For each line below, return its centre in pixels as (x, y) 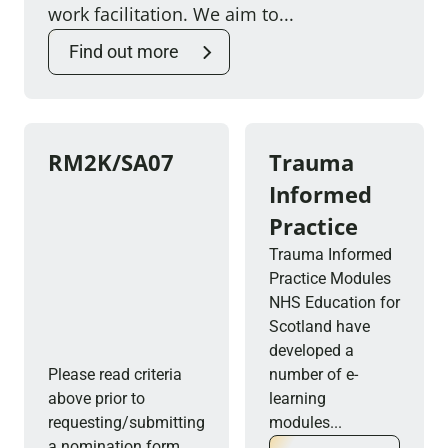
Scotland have (319, 326)
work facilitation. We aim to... (171, 14)
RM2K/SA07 (111, 162)
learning (297, 398)
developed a (311, 350)
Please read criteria (115, 374)
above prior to (96, 398)
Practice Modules (330, 278)
